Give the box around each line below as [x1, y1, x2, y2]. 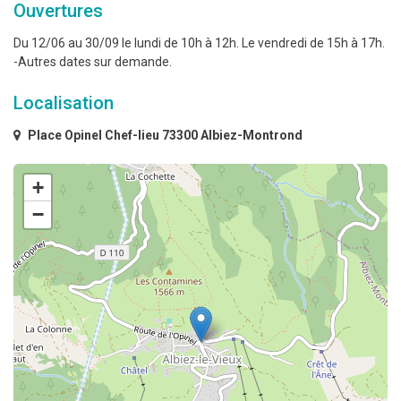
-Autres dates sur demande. [13, 55, 172, 70]
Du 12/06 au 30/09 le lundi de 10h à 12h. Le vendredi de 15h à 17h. [13, 36, 385, 51]
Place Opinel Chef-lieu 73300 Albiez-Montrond [25, 128, 303, 143]
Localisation [13, 92, 114, 115]
